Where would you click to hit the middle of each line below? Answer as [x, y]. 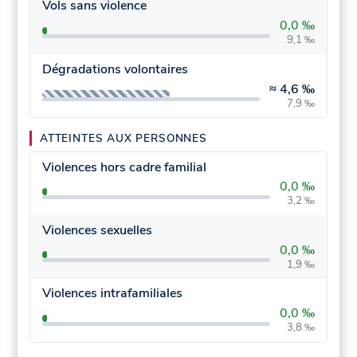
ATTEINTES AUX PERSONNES [124, 139]
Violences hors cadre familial [124, 167]
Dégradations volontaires [115, 69]
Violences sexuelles [97, 230]
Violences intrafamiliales [112, 294]
